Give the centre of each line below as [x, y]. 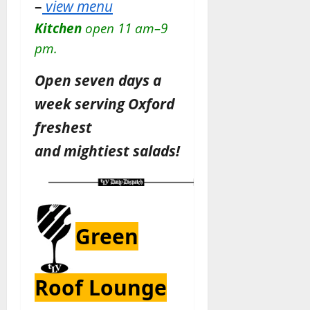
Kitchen [60, 28]
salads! [155, 150]
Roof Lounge [101, 287]
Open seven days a [98, 80]
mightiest [97, 150]
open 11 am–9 [126, 28]
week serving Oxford [104, 103]
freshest [63, 127]
